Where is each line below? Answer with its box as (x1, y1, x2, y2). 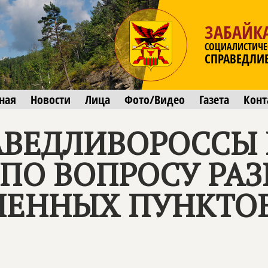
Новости (31, 92, 71, 108)
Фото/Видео (124, 92, 185, 108)
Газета (199, 92, 229, 108)
